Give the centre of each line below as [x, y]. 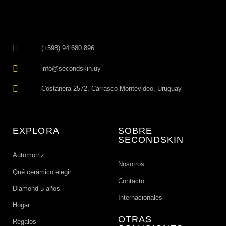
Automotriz [29, 155]
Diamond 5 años [36, 188]
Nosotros [131, 164]
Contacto [131, 181]
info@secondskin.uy [71, 68]
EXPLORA [36, 131]
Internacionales [140, 197]
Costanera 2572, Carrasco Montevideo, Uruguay [111, 89]
